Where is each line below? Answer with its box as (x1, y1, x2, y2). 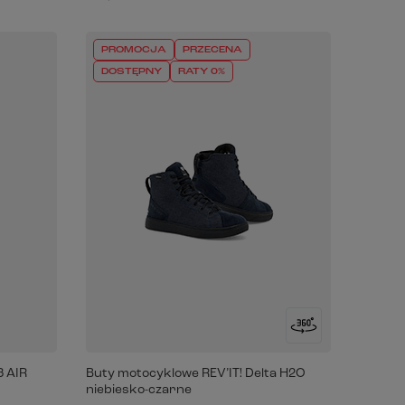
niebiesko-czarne (86, 383, 193, 397)
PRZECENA (183, 45, 243, 55)
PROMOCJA (101, 45, 167, 55)
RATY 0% (178, 67, 226, 77)
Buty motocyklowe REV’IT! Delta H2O (86, 367, 306, 381)
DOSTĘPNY (101, 67, 163, 77)
